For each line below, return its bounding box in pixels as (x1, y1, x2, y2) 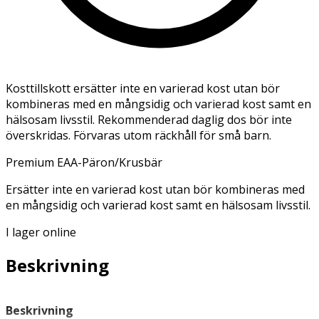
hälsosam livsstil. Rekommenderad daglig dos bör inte (6, 111, 292, 127)
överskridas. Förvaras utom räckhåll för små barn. (6, 127, 271, 143)
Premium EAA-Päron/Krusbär (6, 154, 162, 170)
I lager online (6, 224, 76, 240)
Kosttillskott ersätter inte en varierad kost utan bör (6, 80, 280, 96)
